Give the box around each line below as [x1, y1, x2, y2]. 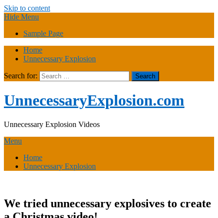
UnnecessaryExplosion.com [4, 91, 184, 109]
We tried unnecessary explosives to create [4, 197, 211, 210]
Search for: [4, 72, 37, 80]
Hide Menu [4, 13, 39, 21]
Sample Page [23, 29, 63, 37]
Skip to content [4, 4, 50, 12]
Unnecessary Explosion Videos [4, 120, 100, 128]
